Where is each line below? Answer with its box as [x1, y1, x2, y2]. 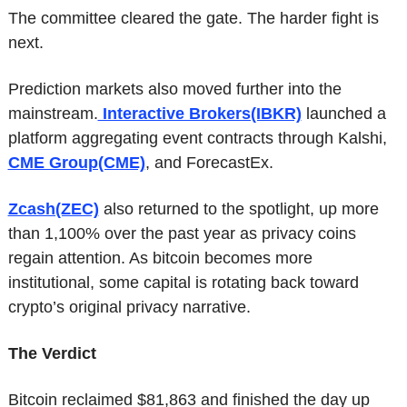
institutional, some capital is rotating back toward [7, 273, 359, 293]
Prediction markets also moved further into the [7, 80, 342, 99]
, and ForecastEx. [144, 154, 273, 173]
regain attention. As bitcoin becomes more [7, 249, 313, 268]
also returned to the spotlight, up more [98, 200, 379, 219]
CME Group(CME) [7, 154, 145, 173]
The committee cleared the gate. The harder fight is [7, 9, 379, 28]
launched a [301, 104, 386, 124]
